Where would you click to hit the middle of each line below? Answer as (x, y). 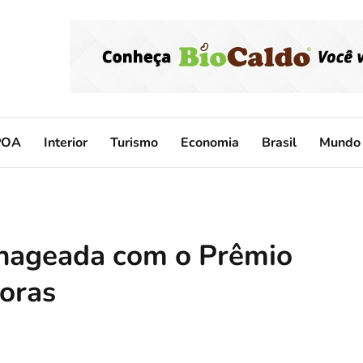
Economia (210, 142)
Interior (66, 142)
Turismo (134, 142)
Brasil (279, 142)
